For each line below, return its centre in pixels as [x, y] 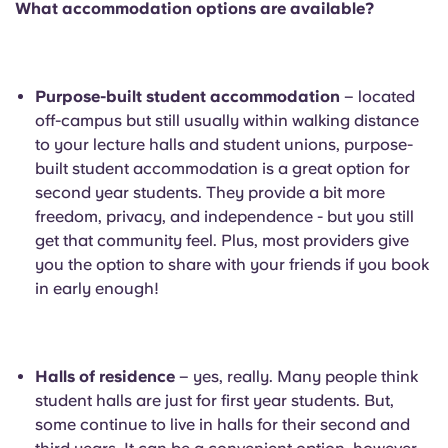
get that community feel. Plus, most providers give [222, 240]
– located [377, 96]
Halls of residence [105, 376]
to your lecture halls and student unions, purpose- [224, 144]
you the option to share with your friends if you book [232, 264]
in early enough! [97, 288]
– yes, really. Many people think [296, 376]
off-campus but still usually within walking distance [227, 120]
